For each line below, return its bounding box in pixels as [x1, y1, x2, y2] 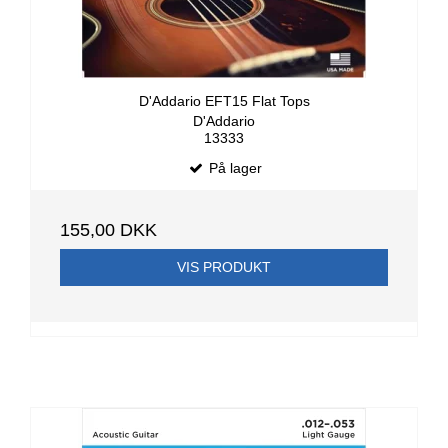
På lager [204, 160, 262, 177]
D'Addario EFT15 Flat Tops [138, 92, 310, 109]
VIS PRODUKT [177, 259, 271, 276]
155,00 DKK [60, 220, 157, 241]
